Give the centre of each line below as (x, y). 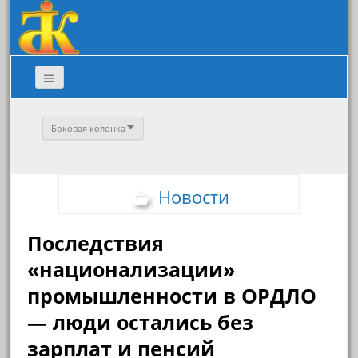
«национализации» (131, 270)
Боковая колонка (89, 129)
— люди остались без (141, 322)
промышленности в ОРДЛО (172, 296)
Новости (193, 197)
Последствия (96, 243)
